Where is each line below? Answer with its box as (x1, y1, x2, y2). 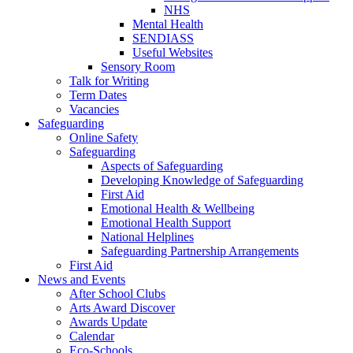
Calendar (69, 329, 114, 344)
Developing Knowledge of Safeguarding (101, 173, 303, 188)
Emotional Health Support (101, 216, 231, 230)
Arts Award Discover (69, 301, 175, 315)
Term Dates (69, 88, 127, 102)
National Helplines (101, 230, 194, 244)
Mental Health (132, 17, 203, 32)
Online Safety (69, 131, 138, 145)
